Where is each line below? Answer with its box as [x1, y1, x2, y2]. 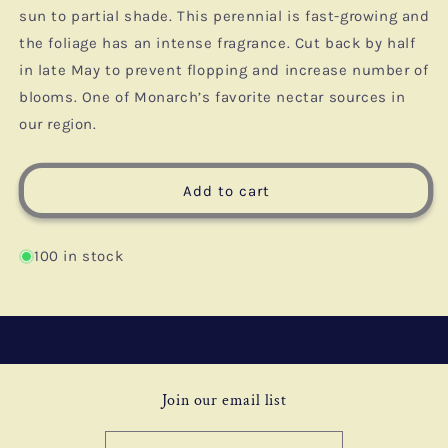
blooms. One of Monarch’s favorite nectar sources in [19, 88, 406, 107]
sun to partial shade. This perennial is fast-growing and [19, 7, 430, 26]
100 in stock [34, 247, 124, 266]
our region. [19, 115, 97, 134]
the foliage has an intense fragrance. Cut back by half [19, 34, 416, 53]
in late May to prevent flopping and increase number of [19, 61, 429, 80]
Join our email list [161, 390, 287, 412]
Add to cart [182, 181, 270, 200]
